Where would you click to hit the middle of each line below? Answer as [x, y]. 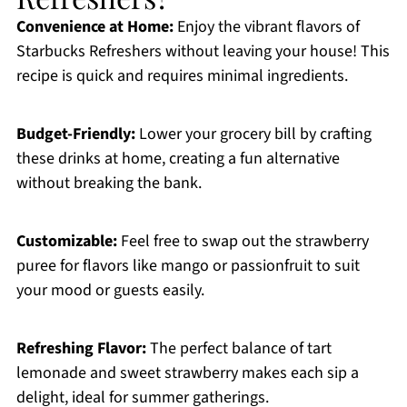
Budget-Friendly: [75, 134]
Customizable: [66, 242]
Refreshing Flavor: [81, 349]
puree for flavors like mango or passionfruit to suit [188, 266]
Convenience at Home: [94, 27]
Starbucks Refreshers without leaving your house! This [203, 52]
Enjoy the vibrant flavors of [266, 27]
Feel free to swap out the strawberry [243, 242]
